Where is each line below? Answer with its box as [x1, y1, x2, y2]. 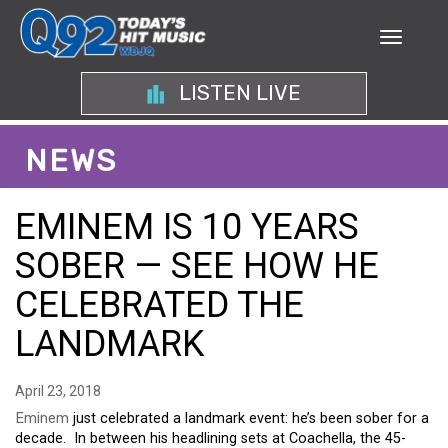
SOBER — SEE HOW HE [15, 245, 379, 287]
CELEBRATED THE [15, 284, 304, 326]
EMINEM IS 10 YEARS [15, 206, 359, 248]
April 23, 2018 [15, 383, 101, 399]
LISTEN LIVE [173, 81, 301, 105]
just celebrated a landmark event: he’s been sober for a [69, 410, 429, 427]
